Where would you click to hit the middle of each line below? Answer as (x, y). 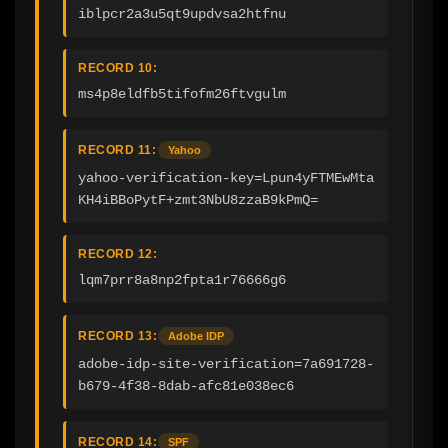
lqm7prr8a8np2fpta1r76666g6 (182, 279)
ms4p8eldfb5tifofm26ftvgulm (182, 93)
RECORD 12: (117, 253)
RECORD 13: (117, 335)
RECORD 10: (117, 67)
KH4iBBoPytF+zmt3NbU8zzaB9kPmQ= (198, 199)
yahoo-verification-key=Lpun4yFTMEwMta (226, 177)
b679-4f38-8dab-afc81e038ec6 (186, 385)
